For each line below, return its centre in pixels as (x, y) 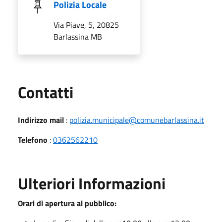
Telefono (33, 139)
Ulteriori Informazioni (92, 183)
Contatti (46, 92)
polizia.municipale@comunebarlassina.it (137, 120)
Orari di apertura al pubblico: (67, 203)
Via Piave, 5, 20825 (86, 25)
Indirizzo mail (41, 120)
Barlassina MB (78, 36)
